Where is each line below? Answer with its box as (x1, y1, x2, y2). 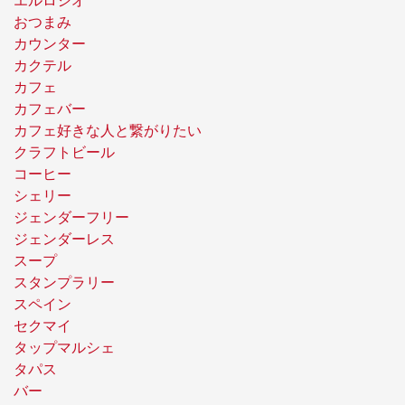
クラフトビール (14, 145, 115, 161)
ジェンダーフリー (14, 210, 129, 226)
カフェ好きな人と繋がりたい (14, 123, 202, 139)
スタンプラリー (14, 275, 115, 291)
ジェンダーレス (14, 231, 115, 248)
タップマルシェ (14, 340, 115, 356)
